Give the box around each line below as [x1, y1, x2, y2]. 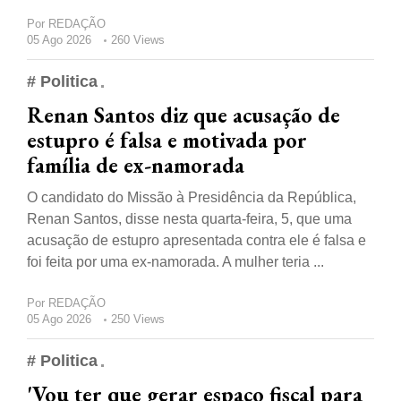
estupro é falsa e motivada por [27, 126, 307, 155]
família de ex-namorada [27, 151, 244, 180]
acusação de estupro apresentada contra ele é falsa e [27, 233, 366, 249]
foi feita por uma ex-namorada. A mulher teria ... [27, 254, 324, 270]
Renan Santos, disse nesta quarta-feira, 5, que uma [27, 211, 352, 227]
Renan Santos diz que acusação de [27, 101, 340, 130]
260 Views [111, 33, 165, 47]
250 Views [111, 312, 165, 327]
